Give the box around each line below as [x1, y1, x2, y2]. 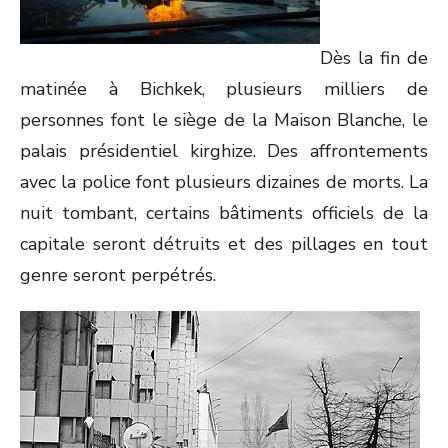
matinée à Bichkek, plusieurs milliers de [20, 77, 428, 101]
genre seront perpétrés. [20, 263, 216, 287]
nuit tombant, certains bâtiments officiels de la [20, 201, 428, 225]
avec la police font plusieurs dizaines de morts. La [20, 170, 428, 194]
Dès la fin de [320, 46, 428, 70]
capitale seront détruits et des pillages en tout [20, 232, 428, 256]
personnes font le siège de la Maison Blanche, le [20, 108, 428, 132]
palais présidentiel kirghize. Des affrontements [20, 139, 428, 163]
